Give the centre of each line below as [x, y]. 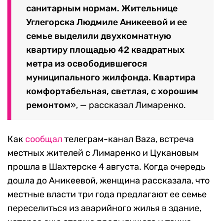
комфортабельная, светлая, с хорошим [112, 91]
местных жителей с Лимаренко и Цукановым [103, 153]
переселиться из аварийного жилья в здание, [104, 208]
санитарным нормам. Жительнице [102, 8]
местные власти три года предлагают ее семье [107, 194]
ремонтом [48, 105]
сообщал [44, 139]
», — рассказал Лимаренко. [128, 105]
